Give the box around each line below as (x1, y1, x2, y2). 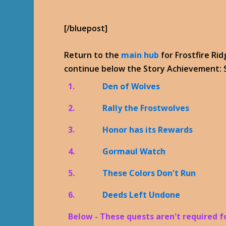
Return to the (64, 49, 122, 61)
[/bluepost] (64, 23, 108, 34)
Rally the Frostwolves (102, 102, 190, 114)
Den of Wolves (102, 80, 160, 92)
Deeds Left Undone (102, 189, 181, 200)
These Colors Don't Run (102, 167, 196, 179)
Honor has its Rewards (102, 124, 193, 135)
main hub (121, 49, 159, 61)
